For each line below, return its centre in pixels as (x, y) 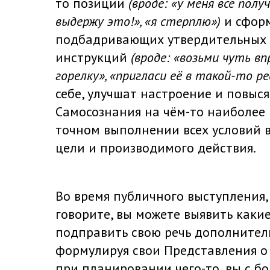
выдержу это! (95, 21)
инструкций (93, 57)
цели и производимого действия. (156, 148)
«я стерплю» (181, 21)
